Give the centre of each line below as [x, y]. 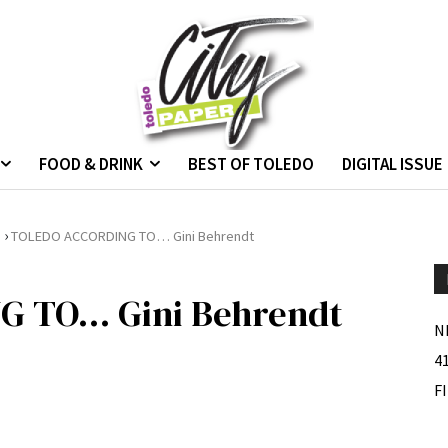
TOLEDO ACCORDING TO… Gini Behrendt [132, 235]
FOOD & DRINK [91, 163]
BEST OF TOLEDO [251, 163]
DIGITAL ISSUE [392, 163]
